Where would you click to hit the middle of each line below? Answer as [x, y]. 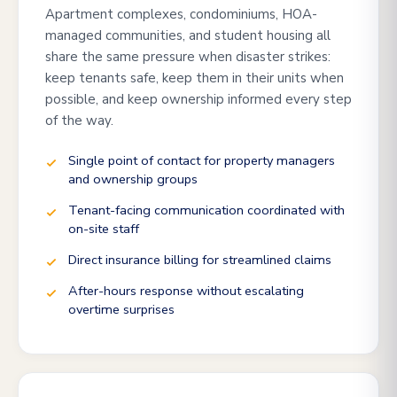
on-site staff [104, 229]
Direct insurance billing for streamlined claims [200, 260]
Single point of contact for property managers [202, 160]
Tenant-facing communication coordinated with [206, 210]
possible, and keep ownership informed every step [198, 99]
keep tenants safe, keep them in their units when [195, 78]
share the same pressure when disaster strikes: [188, 57]
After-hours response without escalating [186, 291]
